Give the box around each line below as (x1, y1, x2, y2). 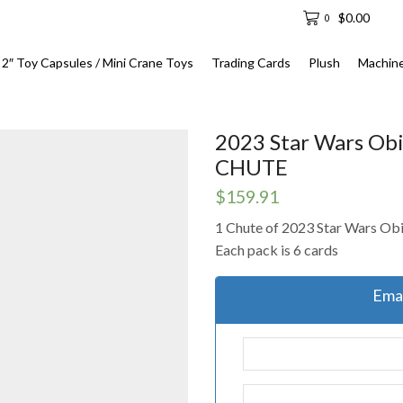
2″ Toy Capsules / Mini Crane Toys (2, 55, 194, 70)
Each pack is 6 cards (215, 240, 338, 258)
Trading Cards (211, 55, 291, 70)
